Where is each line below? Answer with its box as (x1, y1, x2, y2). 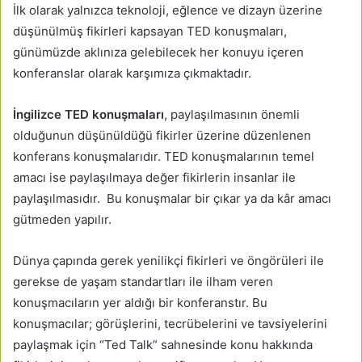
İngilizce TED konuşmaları (13, 107, 164, 123)
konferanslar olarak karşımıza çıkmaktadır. (13, 65, 251, 82)
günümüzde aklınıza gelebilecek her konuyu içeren (13, 44, 304, 61)
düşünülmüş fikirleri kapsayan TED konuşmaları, (13, 23, 287, 40)
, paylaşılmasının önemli (164, 107, 300, 123)
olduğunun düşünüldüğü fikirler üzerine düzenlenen (13, 128, 311, 144)
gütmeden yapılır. (13, 212, 112, 228)
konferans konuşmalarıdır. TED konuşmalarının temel (13, 149, 314, 165)
